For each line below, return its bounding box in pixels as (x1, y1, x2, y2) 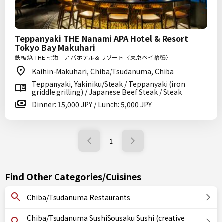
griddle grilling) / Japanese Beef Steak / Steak (32, 87, 182, 97)
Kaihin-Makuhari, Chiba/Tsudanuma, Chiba (32, 66, 174, 76)
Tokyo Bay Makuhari (15, 41, 95, 53)
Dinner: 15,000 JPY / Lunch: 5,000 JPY (32, 99, 152, 109)
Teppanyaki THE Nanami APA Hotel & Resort (15, 32, 188, 44)
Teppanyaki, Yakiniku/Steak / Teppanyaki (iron (32, 79, 185, 89)
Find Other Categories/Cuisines (5, 170, 141, 183)
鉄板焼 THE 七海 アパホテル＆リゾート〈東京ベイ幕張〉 (15, 53, 171, 61)
